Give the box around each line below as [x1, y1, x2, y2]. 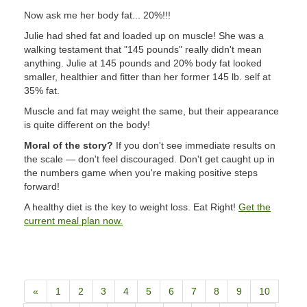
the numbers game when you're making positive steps [24, 167, 258, 178]
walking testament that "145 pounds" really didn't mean [24, 44, 262, 55]
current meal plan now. [24, 215, 123, 226]
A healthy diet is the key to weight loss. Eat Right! [24, 201, 238, 212]
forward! [24, 181, 60, 192]
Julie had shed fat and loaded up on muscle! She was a [24, 30, 264, 41]
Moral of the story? [24, 140, 113, 151]
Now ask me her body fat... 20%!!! [24, 10, 171, 21]
